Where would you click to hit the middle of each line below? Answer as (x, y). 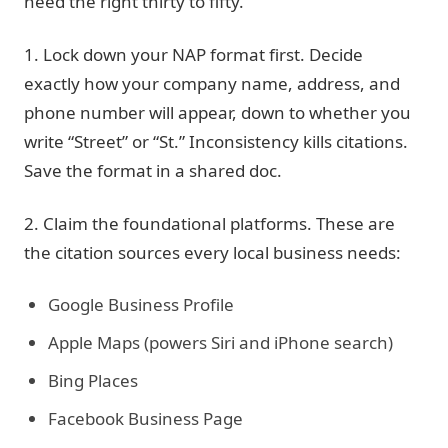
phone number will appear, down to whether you (217, 112)
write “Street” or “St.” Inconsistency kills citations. (216, 141)
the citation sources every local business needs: (212, 252)
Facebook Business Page (145, 418)
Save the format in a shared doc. (153, 170)
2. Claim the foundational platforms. (168, 223)
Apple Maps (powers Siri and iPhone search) (220, 342)
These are (353, 223)
